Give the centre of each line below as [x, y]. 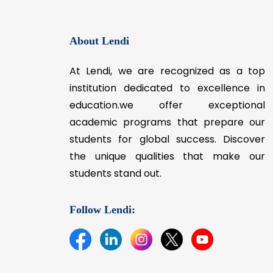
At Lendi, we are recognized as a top [167, 201]
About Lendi [99, 171]
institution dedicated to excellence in [167, 218]
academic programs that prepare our [167, 252]
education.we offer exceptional [167, 235]
